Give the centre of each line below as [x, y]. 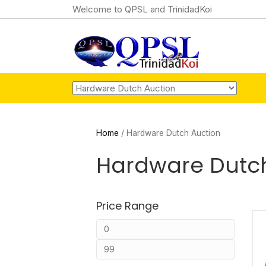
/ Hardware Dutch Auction [170, 133]
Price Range [127, 206]
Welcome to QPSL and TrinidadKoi [142, 9]
